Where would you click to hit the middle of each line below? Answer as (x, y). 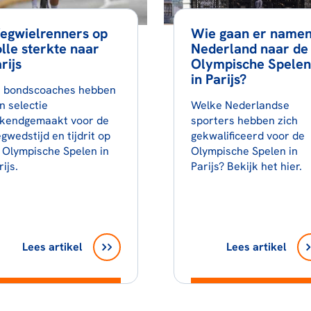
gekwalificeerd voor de (247, 135)
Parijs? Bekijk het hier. (246, 166)
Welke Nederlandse (240, 105)
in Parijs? (218, 79)
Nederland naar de (249, 48)
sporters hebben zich (244, 120)
